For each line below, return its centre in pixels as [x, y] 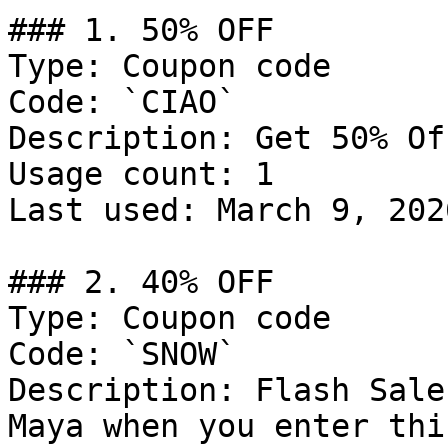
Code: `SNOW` [122, 354]
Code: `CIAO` [122, 102]
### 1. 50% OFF [141, 30]
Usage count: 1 [141, 174]
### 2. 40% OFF [141, 282]
